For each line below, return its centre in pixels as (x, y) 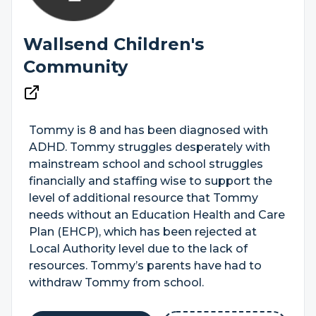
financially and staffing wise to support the (151, 181)
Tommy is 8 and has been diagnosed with (148, 130)
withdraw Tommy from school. (116, 282)
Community (75, 67)
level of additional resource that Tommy (144, 198)
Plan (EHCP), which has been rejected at (143, 232)
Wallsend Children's (114, 44)
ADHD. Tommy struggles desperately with (150, 147)
